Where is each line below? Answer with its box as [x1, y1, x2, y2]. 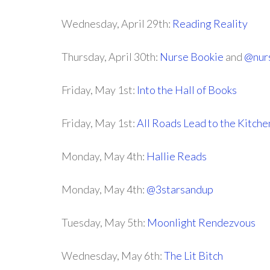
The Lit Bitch [164, 249, 223, 262]
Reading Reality [172, 17, 248, 30]
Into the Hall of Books [137, 83, 237, 96]
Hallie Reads [146, 149, 207, 163]
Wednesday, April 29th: [61, 17, 172, 30]
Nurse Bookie [160, 50, 224, 63]
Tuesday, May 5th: [61, 216, 147, 229]
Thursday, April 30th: [61, 50, 160, 63]
